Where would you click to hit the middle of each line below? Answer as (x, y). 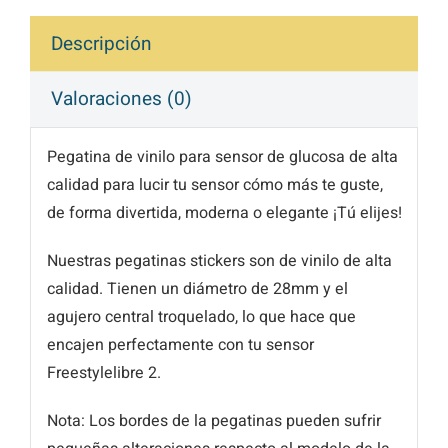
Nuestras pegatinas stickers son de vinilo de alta (219, 261)
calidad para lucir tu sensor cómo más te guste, (214, 185)
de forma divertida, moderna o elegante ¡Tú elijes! (224, 213)
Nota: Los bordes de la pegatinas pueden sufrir (213, 421)
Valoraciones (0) (121, 98)
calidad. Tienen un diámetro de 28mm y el (197, 289)
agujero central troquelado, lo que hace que (201, 317)
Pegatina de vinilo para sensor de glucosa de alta (222, 157)
